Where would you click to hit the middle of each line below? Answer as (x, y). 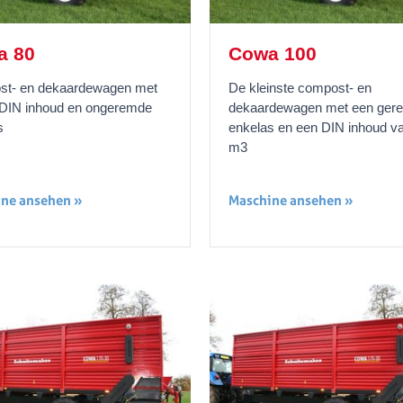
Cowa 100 (273, 53)
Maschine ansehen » (291, 200)
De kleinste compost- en (300, 87)
